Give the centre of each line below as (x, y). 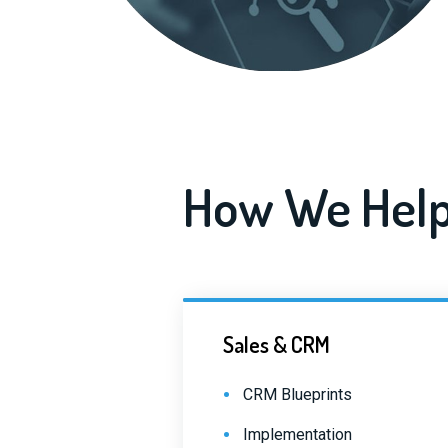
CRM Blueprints (297, 394)
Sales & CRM (276, 344)
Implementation (297, 434)
